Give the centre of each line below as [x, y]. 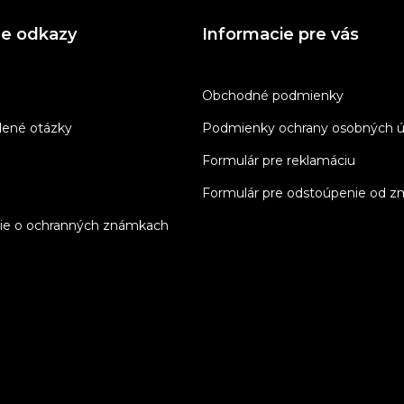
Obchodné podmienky [273, 96]
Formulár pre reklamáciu [279, 161]
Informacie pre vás [280, 34]
